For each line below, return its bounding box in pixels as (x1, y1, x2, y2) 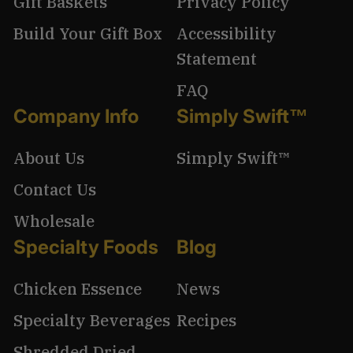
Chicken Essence (13, 277, 142, 299)
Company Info (13, 104, 139, 128)
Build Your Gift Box (13, 22, 162, 44)
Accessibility (176, 22, 277, 44)
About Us (13, 147, 84, 169)
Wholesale (13, 210, 95, 232)
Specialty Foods (13, 235, 158, 258)
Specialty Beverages (13, 309, 170, 331)
